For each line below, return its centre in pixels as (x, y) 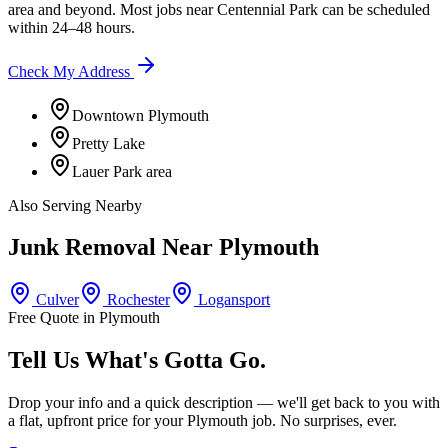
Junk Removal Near (113, 247)
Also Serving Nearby (75, 205)
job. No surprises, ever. (322, 421)
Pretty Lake (108, 143)
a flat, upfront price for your (97, 421)
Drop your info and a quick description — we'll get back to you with (224, 403)
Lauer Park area (122, 171)
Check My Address (71, 71)
